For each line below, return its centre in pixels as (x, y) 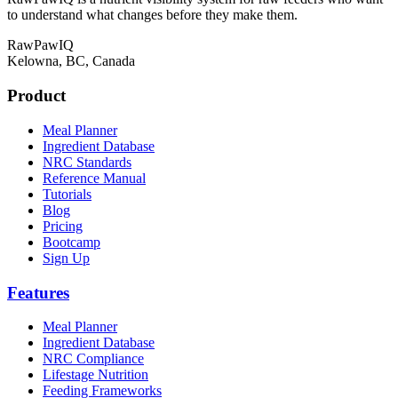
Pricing (63, 226)
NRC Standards (87, 162)
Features (38, 292)
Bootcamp (72, 242)
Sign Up (66, 258)
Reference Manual (94, 178)
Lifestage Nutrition (96, 375)
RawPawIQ (40, 45)
